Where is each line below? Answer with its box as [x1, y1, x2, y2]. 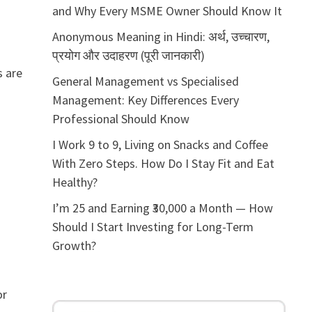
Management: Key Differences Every [52, 92, 239, 108]
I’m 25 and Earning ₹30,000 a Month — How [52, 200, 273, 216]
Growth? [52, 237, 96, 253]
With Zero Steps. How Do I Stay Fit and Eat [52, 155, 274, 171]
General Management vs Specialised [52, 73, 239, 89]
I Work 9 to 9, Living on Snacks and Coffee [52, 136, 268, 153]
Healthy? [52, 174, 97, 190]
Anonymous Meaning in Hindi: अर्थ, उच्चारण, [52, 29, 270, 45]
